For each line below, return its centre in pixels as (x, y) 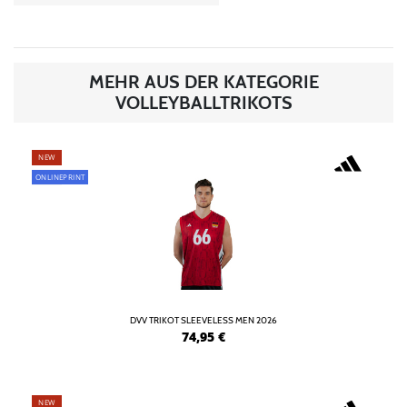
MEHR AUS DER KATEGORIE (203, 81)
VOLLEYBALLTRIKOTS (203, 102)
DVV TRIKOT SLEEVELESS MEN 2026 (203, 320)
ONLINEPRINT (60, 177)
